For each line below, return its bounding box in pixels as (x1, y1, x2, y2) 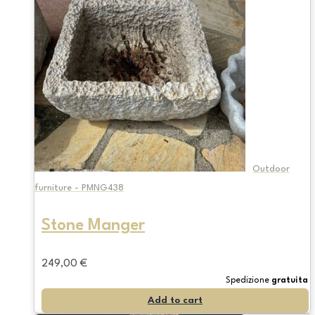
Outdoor (252, 164, 290, 174)
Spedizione (226, 276, 271, 285)
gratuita (271, 276, 308, 285)
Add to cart (148, 295, 202, 305)
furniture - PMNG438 (34, 183, 124, 193)
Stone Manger (41, 218, 145, 234)
